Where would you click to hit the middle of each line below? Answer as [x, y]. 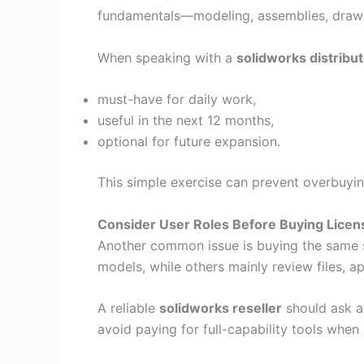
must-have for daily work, [177, 100]
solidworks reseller [221, 308]
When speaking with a [167, 57]
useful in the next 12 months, [186, 121]
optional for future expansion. [189, 142]
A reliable [128, 308]
